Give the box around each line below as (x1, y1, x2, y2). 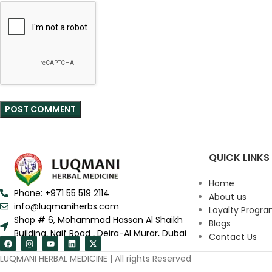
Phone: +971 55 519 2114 (13, 187, 109, 200)
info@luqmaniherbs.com (13, 200, 119, 213)
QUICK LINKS (208, 151, 270, 165)
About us (208, 191, 246, 203)
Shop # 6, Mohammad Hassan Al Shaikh (13, 214, 183, 226)
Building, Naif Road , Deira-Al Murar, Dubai (13, 227, 186, 240)
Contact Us (208, 231, 257, 243)
